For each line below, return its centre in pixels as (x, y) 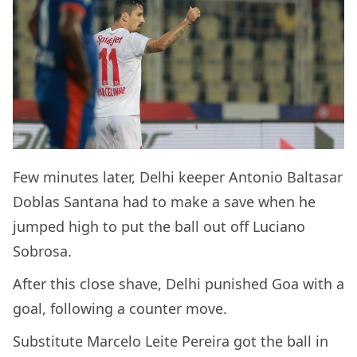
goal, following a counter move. (120, 308)
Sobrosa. (42, 251)
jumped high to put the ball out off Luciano (159, 226)
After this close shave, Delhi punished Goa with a (178, 283)
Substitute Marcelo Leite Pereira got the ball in (171, 341)
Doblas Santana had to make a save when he (164, 201)
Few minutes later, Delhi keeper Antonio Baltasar (178, 177)
